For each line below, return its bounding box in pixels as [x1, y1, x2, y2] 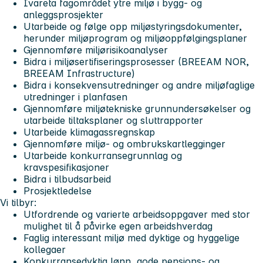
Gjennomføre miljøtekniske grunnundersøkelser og [23, 103, 251, 115]
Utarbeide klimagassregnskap [23, 126, 155, 139]
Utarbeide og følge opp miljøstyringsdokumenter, [23, 21, 242, 33]
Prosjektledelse [23, 185, 92, 197]
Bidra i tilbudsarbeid [23, 173, 111, 186]
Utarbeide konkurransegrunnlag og [23, 150, 182, 162]
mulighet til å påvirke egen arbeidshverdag [23, 220, 213, 232]
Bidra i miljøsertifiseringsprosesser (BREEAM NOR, [23, 56, 249, 68]
